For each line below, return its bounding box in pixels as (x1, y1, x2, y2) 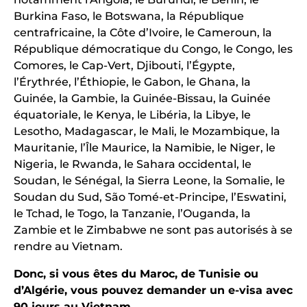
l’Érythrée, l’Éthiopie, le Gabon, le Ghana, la (14, 75, 251, 89)
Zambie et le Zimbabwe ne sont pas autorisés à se (14, 223, 293, 237)
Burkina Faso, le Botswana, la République (14, 10, 244, 23)
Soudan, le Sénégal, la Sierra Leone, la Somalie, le (14, 174, 285, 188)
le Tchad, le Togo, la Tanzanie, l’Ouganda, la (14, 207, 251, 221)
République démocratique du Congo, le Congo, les (14, 42, 293, 56)
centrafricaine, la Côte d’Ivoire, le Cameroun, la (14, 26, 272, 40)
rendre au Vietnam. (14, 240, 125, 254)
